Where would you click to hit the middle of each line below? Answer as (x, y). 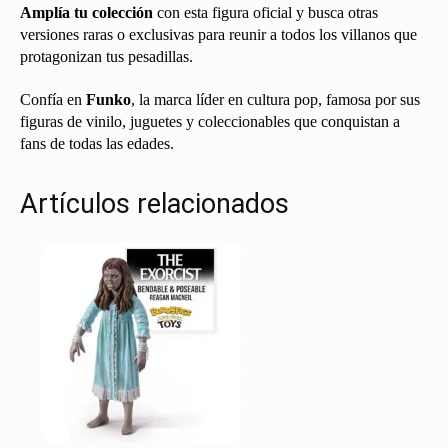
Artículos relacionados (154, 203)
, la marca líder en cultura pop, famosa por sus (275, 99)
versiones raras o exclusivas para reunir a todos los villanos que (218, 34)
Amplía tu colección (86, 12)
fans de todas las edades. (97, 143)
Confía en (53, 99)
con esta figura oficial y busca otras (265, 12)
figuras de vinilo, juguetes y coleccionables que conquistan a (210, 121)
